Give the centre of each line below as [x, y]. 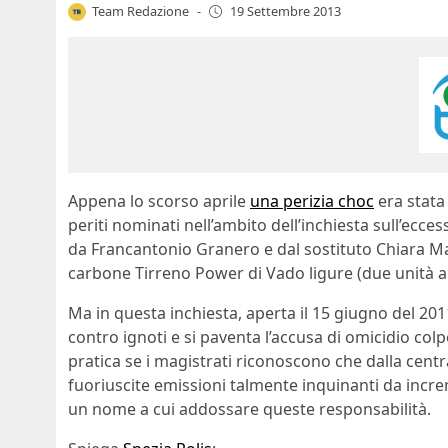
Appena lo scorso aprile [159, 201]
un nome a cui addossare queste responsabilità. [249, 409]
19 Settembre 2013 [285, 11]
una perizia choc [312, 201]
